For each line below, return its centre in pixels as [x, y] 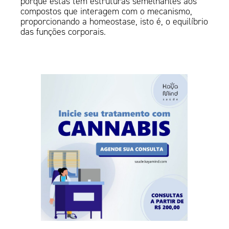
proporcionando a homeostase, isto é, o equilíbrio [114, 22]
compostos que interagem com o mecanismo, [107, 12]
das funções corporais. [63, 32]
